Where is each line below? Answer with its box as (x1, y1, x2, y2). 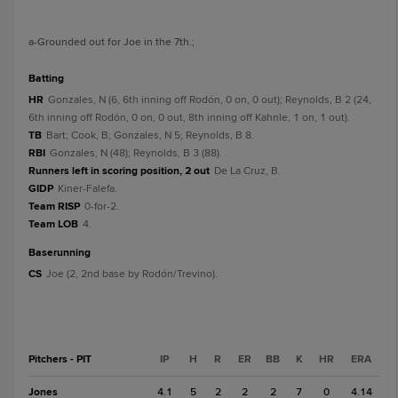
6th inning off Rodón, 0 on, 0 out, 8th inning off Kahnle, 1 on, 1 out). (28, 111, 350, 124)
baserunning (36, 246, 91, 259)
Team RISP (28, 200, 80, 213)
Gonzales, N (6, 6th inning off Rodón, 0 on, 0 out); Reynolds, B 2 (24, (48, 93, 371, 107)
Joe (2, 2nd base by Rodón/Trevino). (46, 267, 218, 281)
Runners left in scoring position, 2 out (28, 164, 210, 178)
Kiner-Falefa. (58, 182, 117, 195)
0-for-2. (84, 200, 119, 213)
